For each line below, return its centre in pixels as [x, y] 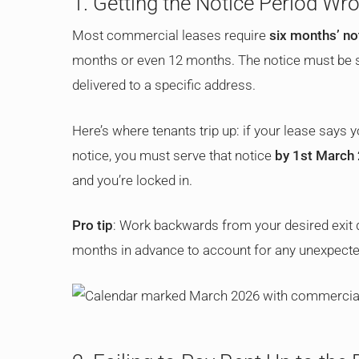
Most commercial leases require [171, 35]
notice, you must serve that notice [173, 155]
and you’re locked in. [132, 180]
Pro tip [93, 225]
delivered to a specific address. [164, 85]
